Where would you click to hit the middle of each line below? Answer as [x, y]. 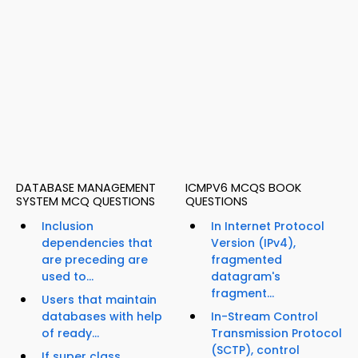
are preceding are [95, 260]
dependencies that [97, 243]
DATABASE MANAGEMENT [86, 188]
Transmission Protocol [276, 334]
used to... [68, 277]
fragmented [247, 260]
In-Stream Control [265, 317]
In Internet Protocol [268, 227]
